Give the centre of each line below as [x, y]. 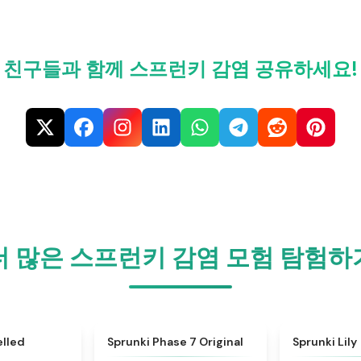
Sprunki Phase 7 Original [175, 342]
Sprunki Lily [325, 342]
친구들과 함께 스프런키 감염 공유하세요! [180, 69]
